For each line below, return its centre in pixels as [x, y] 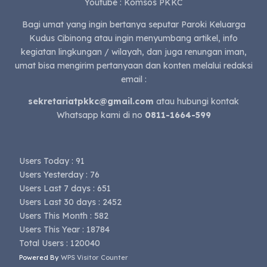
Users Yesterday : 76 [60, 174]
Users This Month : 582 [64, 215]
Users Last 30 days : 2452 [71, 202]
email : [133, 79]
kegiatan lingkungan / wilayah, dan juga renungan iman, [133, 52]
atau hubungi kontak [198, 101]
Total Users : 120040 [60, 243]
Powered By [40, 257]
